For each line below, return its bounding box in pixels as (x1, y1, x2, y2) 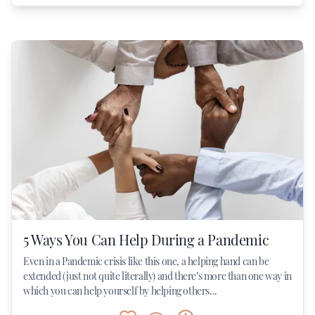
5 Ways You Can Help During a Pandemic (23, 230, 269, 249)
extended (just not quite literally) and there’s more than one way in (23, 269, 292, 283)
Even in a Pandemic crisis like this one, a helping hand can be (23, 255, 269, 268)
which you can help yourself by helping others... (23, 284, 217, 297)
